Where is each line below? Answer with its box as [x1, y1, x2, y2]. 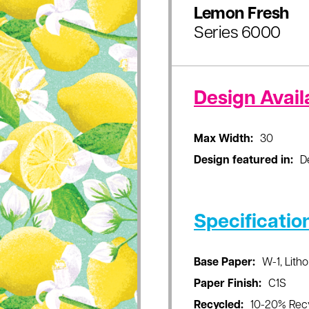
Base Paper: [194, 257, 255, 268]
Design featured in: [194, 155, 293, 166]
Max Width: [194, 134, 253, 145]
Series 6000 [194, 26, 281, 42]
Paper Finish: [194, 279, 261, 290]
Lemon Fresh [194, 6, 289, 23]
